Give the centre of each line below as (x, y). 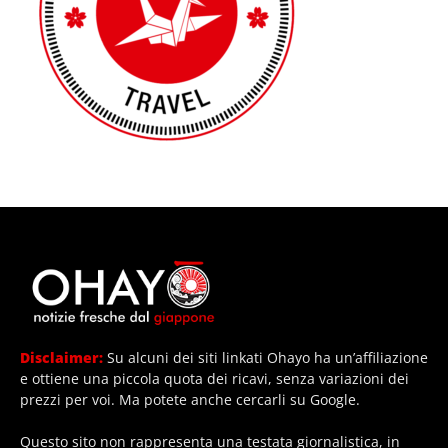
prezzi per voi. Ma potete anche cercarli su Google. (190, 399)
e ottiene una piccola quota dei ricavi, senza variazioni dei (214, 378)
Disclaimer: (61, 357)
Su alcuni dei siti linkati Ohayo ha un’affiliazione (265, 357)
